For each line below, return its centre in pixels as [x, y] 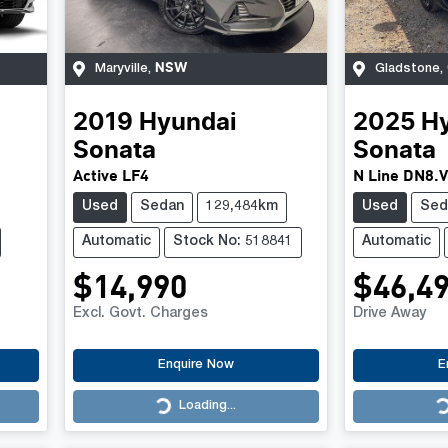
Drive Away [389, 313]
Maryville [121, 69]
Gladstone [407, 69]
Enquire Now [195, 365]
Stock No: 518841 [232, 241]
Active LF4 [110, 174]
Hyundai [187, 122]
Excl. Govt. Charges [140, 313]
